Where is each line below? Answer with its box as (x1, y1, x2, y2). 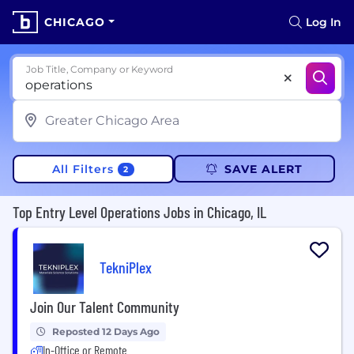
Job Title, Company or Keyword (26, 63, 174, 75)
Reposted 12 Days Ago (52, 325, 160, 337)
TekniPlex (100, 258, 152, 277)
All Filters (52, 161, 115, 176)
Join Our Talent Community (30, 296, 179, 316)
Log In (306, 15, 341, 29)
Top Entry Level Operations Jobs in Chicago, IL (13, 201, 266, 221)
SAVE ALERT (224, 161, 303, 176)
